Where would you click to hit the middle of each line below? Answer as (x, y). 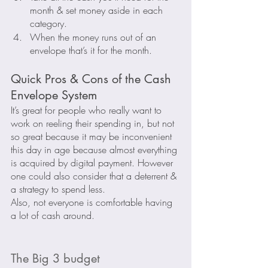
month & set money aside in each (98, 10)
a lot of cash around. (53, 215)
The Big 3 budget (55, 258)
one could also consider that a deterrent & (95, 176)
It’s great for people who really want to (88, 110)
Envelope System (54, 95)
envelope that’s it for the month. (91, 50)
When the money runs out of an (95, 37)
